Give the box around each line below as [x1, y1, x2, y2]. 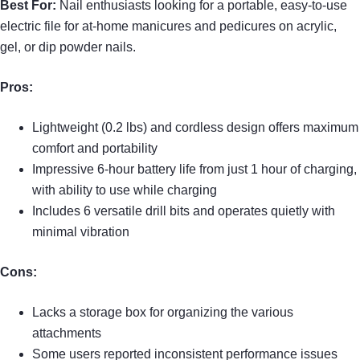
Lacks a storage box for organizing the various [32, 305, 293, 320]
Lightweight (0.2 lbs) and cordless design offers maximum [32, 121, 358, 135]
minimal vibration [32, 225, 129, 239]
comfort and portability [32, 141, 157, 156]
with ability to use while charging [32, 183, 217, 198]
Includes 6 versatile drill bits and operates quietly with [32, 204, 335, 219]
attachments [32, 326, 101, 341]
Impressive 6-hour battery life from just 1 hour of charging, [32, 162, 357, 177]
